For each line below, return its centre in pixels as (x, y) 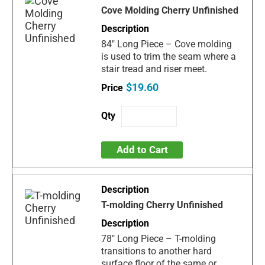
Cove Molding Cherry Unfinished (170, 10)
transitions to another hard (157, 251)
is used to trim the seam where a (169, 56)
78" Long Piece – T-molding (159, 238)
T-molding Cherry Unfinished (162, 205)
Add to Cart (142, 149)
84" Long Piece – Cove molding (167, 44)
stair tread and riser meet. (154, 69)
